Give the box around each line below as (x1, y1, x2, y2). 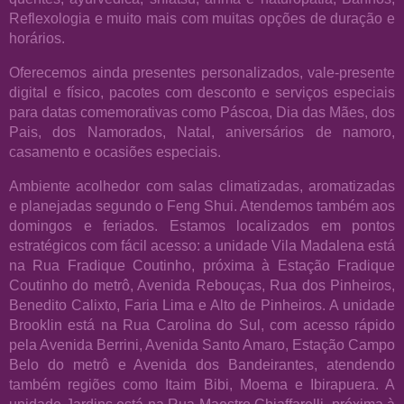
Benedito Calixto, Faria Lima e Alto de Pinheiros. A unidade (9, 296, 395, 313)
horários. (9, 29, 65, 46)
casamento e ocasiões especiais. (9, 142, 221, 160)
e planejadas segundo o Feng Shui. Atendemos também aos (9, 197, 395, 214)
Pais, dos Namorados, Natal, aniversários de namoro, (9, 123, 395, 140)
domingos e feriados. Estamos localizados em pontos (9, 216, 395, 234)
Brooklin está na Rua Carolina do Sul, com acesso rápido (9, 316, 395, 333)
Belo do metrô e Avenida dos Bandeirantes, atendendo (9, 355, 395, 372)
